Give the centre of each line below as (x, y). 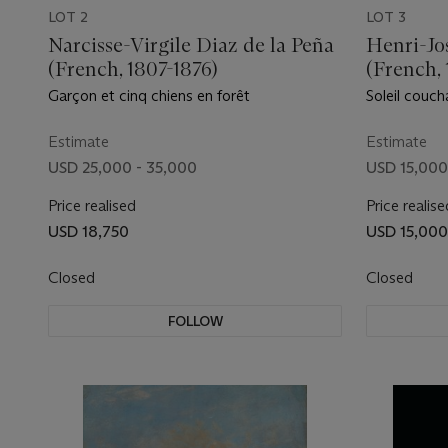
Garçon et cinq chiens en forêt (149, 95)
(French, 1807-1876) (133, 69)
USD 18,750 (88, 231)
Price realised (92, 205)
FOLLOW (195, 321)
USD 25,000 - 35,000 (122, 167)
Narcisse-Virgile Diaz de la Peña (191, 45)
